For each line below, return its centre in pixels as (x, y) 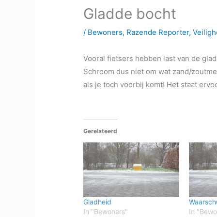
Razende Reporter (158, 32)
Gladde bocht (130, 14)
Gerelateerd (101, 131)
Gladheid (98, 202)
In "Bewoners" (106, 212)
